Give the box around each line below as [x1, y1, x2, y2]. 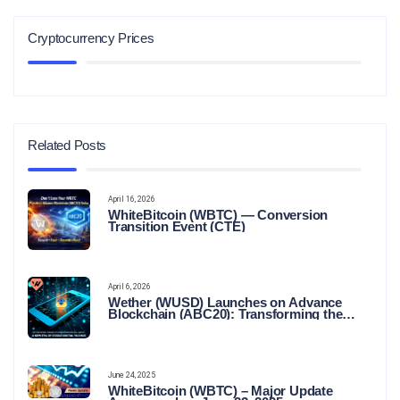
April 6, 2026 [108, 282, 151, 292]
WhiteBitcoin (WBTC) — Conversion [108, 207, 329, 223]
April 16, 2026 [108, 195, 155, 204]
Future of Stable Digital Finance [108, 318, 299, 334]
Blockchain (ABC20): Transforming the [108, 306, 343, 322]
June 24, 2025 [108, 370, 155, 379]
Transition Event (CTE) [108, 219, 246, 235]
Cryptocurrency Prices [28, 30, 154, 46]
